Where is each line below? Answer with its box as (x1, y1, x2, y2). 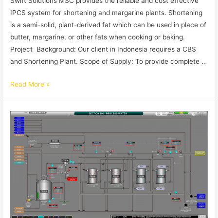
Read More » (10, 80, 50, 89)
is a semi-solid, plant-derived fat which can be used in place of (10, 21, 207, 29)
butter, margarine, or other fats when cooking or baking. (10, 33, 185, 41)
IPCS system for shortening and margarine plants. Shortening (10, 9, 203, 17)
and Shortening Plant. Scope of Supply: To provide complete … (10, 57, 207, 66)
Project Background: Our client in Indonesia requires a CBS (10, 45, 197, 54)
